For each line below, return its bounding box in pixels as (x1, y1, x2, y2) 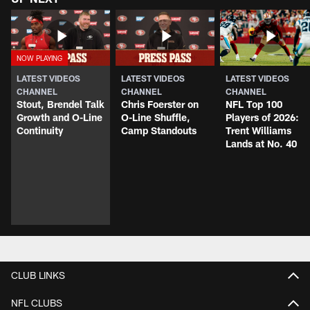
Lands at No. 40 (226, 137, 297, 149)
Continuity (17, 124, 63, 136)
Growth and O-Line (17, 111, 102, 123)
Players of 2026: (226, 111, 299, 123)
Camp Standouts (121, 124, 197, 136)
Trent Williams (226, 124, 291, 136)
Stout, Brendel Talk (17, 98, 104, 110)
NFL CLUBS (11, 296, 62, 309)
